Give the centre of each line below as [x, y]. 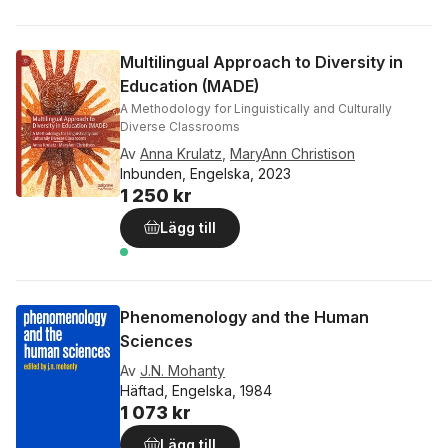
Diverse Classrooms [180, 127]
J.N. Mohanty [182, 371]
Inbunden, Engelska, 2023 [205, 174]
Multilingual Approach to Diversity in [261, 62]
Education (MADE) [189, 86]
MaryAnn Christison [292, 154]
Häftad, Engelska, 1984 [196, 391]
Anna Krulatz [181, 154]
